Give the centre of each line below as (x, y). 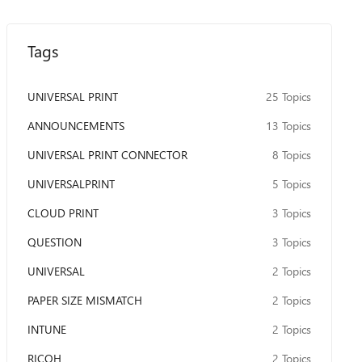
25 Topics (288, 97)
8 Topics (291, 155)
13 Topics (288, 126)
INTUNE (46, 329)
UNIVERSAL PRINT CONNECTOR (107, 155)
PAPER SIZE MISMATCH (84, 300)
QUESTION (54, 242)
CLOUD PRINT (63, 213)
